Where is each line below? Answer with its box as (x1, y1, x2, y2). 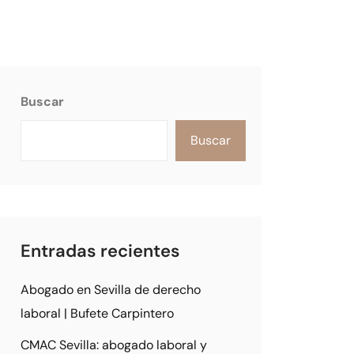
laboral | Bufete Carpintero (21, 305, 174, 322)
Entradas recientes (21, 239, 180, 262)
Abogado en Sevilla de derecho (21, 281, 201, 298)
